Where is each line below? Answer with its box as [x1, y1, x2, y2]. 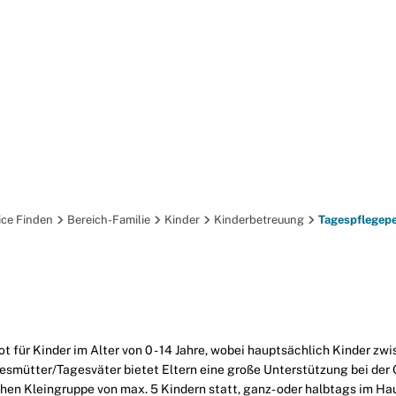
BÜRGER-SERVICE [42, 137, 185, 156]
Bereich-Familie [67, 213, 150, 226]
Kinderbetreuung [214, 213, 304, 226]
